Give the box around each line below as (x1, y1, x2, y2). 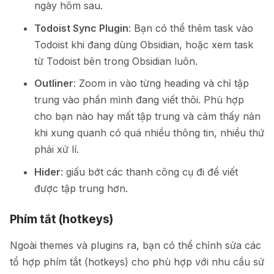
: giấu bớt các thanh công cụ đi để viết (61, 165, 238, 178)
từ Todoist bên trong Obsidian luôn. (34, 54, 198, 67)
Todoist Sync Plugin (34, 21, 128, 34)
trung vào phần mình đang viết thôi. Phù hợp (34, 94, 244, 106)
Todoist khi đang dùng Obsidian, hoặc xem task (34, 38, 253, 51)
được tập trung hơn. (34, 182, 128, 194)
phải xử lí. (34, 143, 79, 156)
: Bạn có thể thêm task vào (128, 21, 253, 34)
